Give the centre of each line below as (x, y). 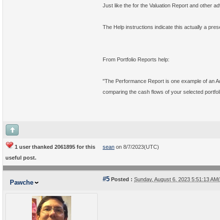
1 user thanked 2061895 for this (54, 147)
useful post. (21, 158)
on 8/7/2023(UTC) (137, 147)
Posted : (121, 179)
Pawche (22, 182)
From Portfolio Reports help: (136, 59)
